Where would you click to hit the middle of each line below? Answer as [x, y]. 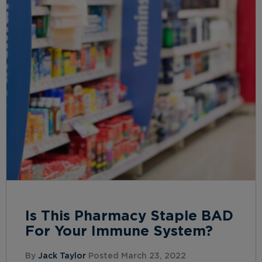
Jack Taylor [62, 256]
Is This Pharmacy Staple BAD [129, 217]
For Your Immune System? [119, 232]
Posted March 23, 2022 [136, 256]
